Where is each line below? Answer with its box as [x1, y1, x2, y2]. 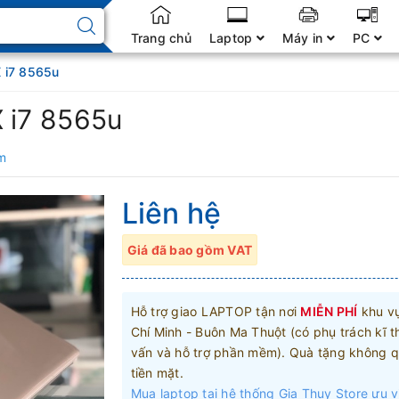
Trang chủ [130, 30, 191, 45]
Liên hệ [121, 196, 222, 232]
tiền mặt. [130, 365, 183, 380]
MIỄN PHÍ [300, 304, 358, 319]
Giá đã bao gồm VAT [126, 242, 252, 257]
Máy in [281, 30, 327, 45]
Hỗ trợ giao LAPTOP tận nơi [130, 304, 301, 319]
